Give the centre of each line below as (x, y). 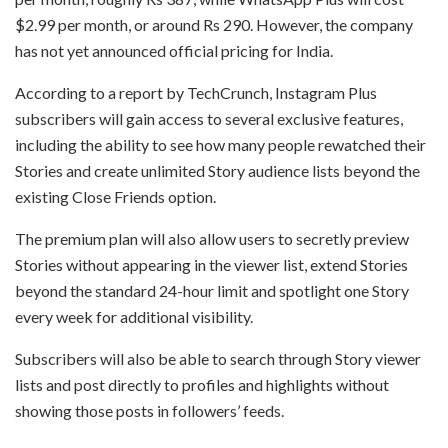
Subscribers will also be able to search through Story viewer (218, 358)
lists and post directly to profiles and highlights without (202, 384)
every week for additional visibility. (134, 316)
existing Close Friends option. (115, 196)
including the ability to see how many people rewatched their (220, 144)
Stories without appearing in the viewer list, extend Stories (211, 264)
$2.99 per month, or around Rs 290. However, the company (214, 24)
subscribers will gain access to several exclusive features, (209, 118)
